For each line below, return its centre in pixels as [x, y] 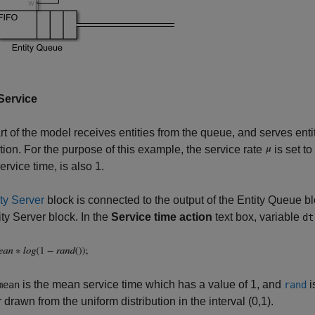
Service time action [162, 217]
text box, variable [257, 217]
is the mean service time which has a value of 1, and [152, 284]
